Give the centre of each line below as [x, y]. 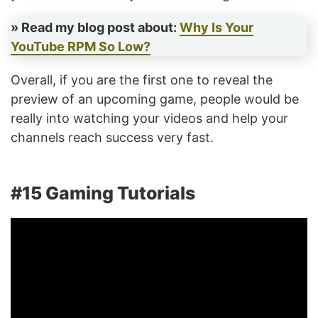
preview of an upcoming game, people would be [155, 99]
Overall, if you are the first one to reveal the [142, 80]
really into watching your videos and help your [149, 119]
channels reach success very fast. [112, 138]
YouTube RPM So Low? [81, 47]
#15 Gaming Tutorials [103, 193]
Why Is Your [216, 28]
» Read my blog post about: [95, 28]
